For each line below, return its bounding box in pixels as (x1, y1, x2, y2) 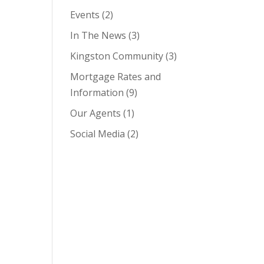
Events (70, 8, 100, 21)
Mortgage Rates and (70, 70, 161, 83)
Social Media (70, 127, 126, 140)
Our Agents (70, 107, 121, 120)
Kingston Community (70, 49, 164, 62)
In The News (70, 29, 127, 42)
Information (70, 86, 124, 99)
